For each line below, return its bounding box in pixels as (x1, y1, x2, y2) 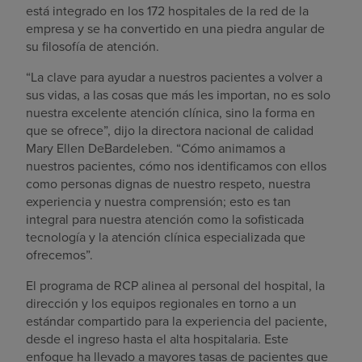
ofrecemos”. (26, 245, 93, 264)
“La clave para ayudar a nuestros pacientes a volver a (26, 67, 322, 86)
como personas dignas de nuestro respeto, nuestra (26, 174, 310, 193)
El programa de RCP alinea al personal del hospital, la (26, 276, 325, 295)
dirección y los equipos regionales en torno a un (26, 293, 297, 313)
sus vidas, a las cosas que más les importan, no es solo (26, 85, 330, 104)
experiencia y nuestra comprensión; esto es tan (26, 192, 291, 211)
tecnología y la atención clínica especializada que (26, 227, 305, 246)
